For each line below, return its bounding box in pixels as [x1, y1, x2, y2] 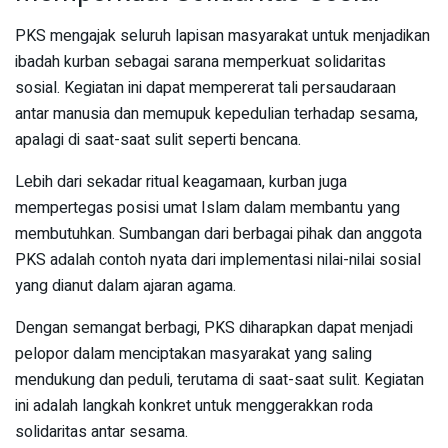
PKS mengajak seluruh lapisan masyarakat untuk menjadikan [15, 24, 430, 49]
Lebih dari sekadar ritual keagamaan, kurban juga [15, 170, 347, 195]
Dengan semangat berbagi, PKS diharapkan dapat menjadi [15, 316, 413, 341]
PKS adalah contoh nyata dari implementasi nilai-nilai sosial [15, 248, 421, 273]
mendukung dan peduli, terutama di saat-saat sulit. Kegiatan [15, 368, 424, 393]
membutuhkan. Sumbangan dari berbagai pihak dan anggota [15, 222, 422, 247]
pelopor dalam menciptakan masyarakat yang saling [15, 342, 372, 367]
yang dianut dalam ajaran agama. [15, 274, 236, 299]
